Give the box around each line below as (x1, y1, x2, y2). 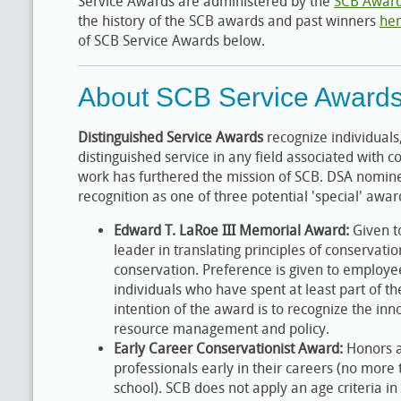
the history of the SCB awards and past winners (78, 13, 380, 30)
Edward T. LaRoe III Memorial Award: (114, 222, 349, 239)
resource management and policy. (114, 320, 337, 337)
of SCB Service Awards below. (78, 32, 269, 49)
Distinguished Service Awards (78, 129, 263, 146)
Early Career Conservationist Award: (114, 340, 343, 357)
